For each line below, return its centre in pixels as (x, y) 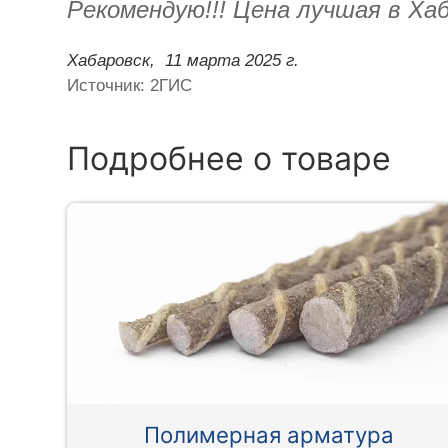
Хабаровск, (111, 60)
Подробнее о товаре (229, 158)
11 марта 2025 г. (232, 60)
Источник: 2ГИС (130, 85)
